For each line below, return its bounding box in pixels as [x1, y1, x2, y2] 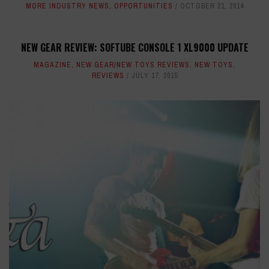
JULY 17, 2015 [131, 71, 178, 81]
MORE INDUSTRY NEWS [25, 1, 109, 11]
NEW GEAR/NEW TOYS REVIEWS [76, 60, 190, 70]
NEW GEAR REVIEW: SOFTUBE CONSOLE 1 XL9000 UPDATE [20, 40, 249, 55]
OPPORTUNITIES [113, 1, 173, 11]
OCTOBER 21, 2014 [180, 1, 244, 11]
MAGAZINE [34, 60, 71, 70]
